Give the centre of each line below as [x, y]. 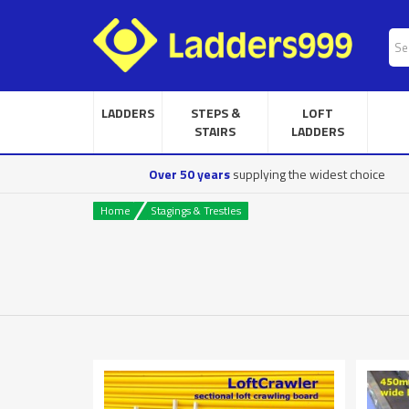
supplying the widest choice [307, 174]
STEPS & [215, 113]
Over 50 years [189, 174]
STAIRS [215, 131]
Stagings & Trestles [196, 210]
